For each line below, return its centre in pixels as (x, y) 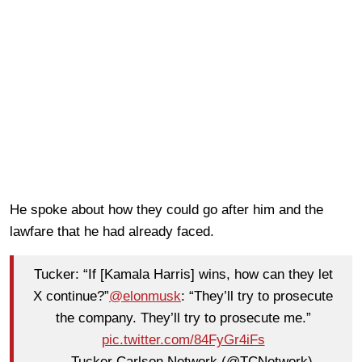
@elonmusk (145, 297)
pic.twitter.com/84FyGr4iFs (183, 340)
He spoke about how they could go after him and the (166, 209)
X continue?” (71, 297)
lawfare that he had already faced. (114, 231)
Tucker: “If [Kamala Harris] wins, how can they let (183, 275)
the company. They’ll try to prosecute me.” (183, 318)
